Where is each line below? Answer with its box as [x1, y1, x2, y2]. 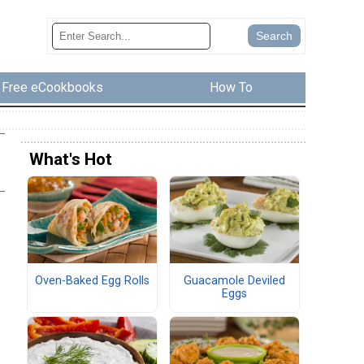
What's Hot [29, 149, 112, 170]
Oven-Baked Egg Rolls [35, 273, 149, 288]
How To [209, 80, 253, 96]
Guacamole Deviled [184, 273, 285, 288]
